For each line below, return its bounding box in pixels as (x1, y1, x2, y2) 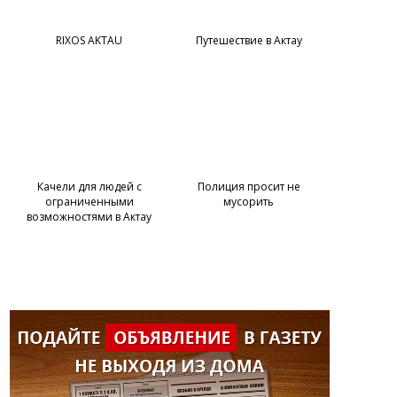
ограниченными (44, 194, 134, 209)
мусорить (223, 194, 274, 209)
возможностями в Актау (27, 209, 152, 224)
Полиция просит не (197, 179, 300, 194)
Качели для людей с (36, 179, 142, 194)
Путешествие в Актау (195, 33, 302, 48)
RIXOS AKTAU (56, 33, 122, 48)
